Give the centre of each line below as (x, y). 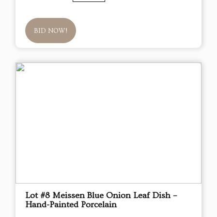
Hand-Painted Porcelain (71, 205)
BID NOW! (51, 31)
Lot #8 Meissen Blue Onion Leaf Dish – (101, 196)
